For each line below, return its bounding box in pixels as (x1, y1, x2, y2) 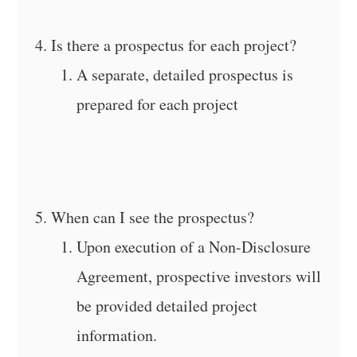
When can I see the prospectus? (51, 206, 255, 228)
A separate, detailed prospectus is (76, 63, 294, 85)
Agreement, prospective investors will (76, 265, 322, 287)
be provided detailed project (76, 294, 258, 316)
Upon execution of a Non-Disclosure (76, 235, 312, 257)
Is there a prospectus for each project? (51, 33, 297, 56)
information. (76, 324, 158, 346)
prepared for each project (76, 92, 239, 115)
